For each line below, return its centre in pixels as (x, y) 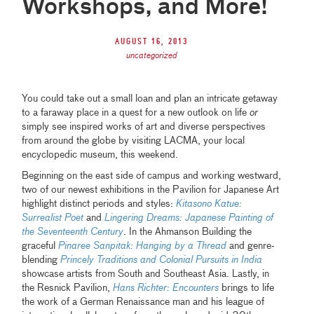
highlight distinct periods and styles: (99, 204)
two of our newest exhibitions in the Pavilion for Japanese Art (151, 190)
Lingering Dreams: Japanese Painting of (189, 218)
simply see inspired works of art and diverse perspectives (144, 127)
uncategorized (151, 56)
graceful (40, 246)
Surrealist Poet (53, 218)
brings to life (247, 288)
